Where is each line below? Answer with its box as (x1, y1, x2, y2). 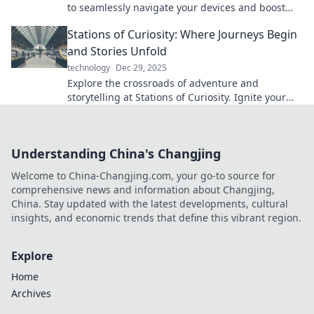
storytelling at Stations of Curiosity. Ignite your (67, 90, 286, 104)
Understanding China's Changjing (11, 145, 221, 162)
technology (67, 62, 110, 74)
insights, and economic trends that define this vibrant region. (11, 211, 301, 224)
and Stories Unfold (67, 43, 167, 59)
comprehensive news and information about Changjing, (11, 183, 275, 196)
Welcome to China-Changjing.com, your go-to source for (11, 169, 275, 182)
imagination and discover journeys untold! (67, 104, 267, 118)
